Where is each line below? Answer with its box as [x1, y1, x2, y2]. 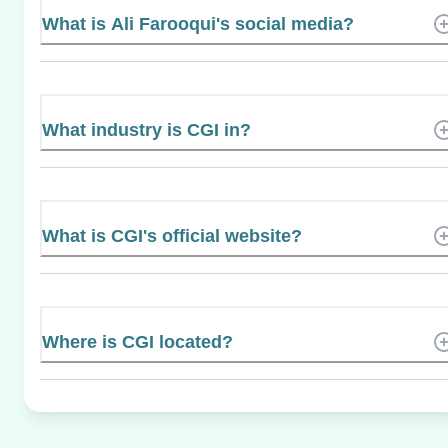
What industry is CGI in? [42, 119, 251, 140]
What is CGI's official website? [42, 225, 302, 246]
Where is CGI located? [42, 331, 233, 352]
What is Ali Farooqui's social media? [42, 13, 354, 34]
